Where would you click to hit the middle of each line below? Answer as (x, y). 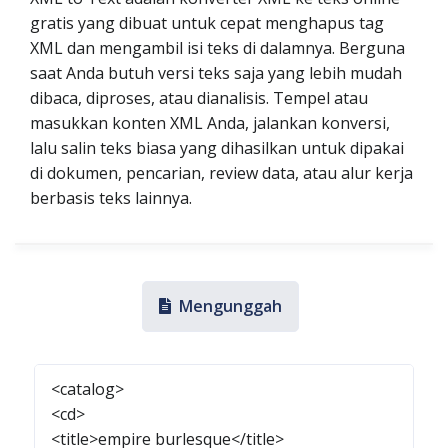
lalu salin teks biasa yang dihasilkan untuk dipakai (217, 148)
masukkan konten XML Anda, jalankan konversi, (210, 123)
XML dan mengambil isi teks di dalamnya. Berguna (217, 48)
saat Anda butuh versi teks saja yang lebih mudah (216, 73)
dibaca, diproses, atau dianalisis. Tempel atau (199, 98)
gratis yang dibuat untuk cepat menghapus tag (207, 23)
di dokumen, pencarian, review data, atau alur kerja (221, 173)
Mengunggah (230, 306)
